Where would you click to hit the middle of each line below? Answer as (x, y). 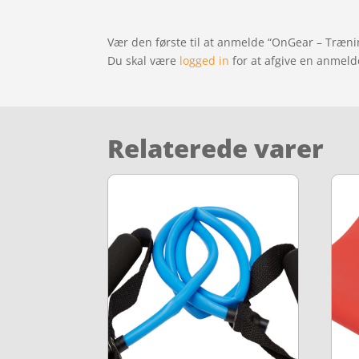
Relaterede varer (216, 149)
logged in (205, 61)
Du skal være (144, 61)
